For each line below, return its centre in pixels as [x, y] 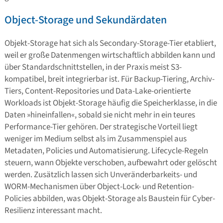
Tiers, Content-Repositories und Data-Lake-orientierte [97, 91]
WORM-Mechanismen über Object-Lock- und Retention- [99, 186]
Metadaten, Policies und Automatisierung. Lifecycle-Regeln [106, 151]
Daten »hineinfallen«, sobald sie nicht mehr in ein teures [100, 115]
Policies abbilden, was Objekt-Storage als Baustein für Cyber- [110, 198]
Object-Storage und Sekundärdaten [85, 20]
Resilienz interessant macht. [53, 210]
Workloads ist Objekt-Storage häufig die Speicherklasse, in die [111, 103]
